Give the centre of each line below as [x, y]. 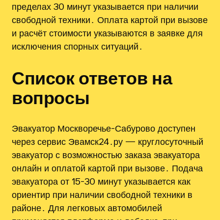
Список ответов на [92, 77]
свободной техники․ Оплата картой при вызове [110, 19]
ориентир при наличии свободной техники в [102, 194]
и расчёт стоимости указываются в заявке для [107, 33]
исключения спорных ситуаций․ [77, 46]
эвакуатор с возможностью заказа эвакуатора [106, 154]
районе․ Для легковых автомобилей [87, 207]
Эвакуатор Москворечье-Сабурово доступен [104, 128]
